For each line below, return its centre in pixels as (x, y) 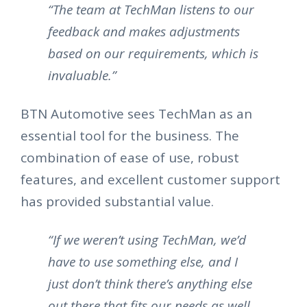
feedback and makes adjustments (144, 32)
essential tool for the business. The (130, 136)
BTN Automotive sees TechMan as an (136, 114)
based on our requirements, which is (153, 54)
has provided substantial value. (117, 202)
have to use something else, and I (143, 262)
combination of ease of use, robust (130, 158)
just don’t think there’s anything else (150, 284)
